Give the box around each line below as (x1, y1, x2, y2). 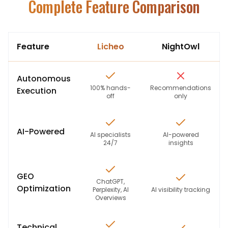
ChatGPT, (96, 177, 125, 186)
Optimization (17, 183, 71, 194)
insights (168, 138, 193, 147)
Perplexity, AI (92, 185, 129, 194)
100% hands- (90, 83, 131, 92)
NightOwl (162, 41, 199, 52)
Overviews (95, 193, 126, 202)
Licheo (97, 41, 124, 52)
